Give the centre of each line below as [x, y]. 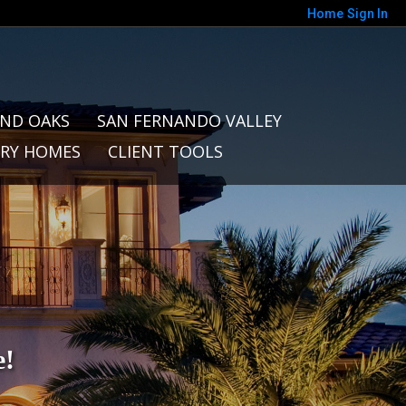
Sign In [367, 14]
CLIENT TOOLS [165, 151]
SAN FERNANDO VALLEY [189, 121]
